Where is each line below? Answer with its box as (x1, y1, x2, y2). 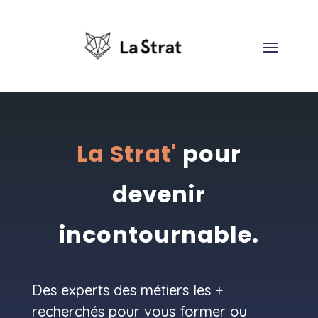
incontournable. (58, 219, 259, 251)
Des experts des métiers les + (31, 281, 223, 300)
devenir (111, 178, 206, 211)
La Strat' (76, 138, 182, 170)
